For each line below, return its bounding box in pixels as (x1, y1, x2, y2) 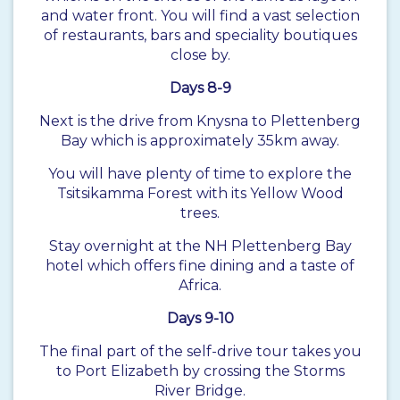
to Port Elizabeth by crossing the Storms (55, 362, 345, 380)
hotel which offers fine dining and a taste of (46, 257, 354, 275)
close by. (170, 46, 230, 64)
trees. (180, 204, 220, 222)
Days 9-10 (166, 310, 234, 328)
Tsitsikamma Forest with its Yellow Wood (56, 185, 344, 203)
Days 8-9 (169, 79, 231, 97)
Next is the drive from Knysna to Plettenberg (39, 112, 361, 130)
